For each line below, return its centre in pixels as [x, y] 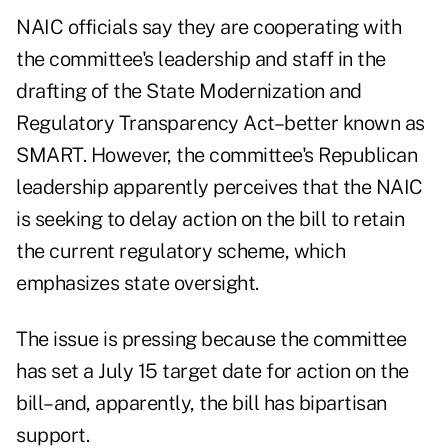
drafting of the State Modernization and [189, 91]
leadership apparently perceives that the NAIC [219, 187]
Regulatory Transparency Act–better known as [220, 123]
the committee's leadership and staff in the [201, 59]
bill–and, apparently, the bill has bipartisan [201, 403]
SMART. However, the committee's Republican [216, 155]
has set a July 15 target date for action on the [212, 371]
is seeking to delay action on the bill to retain [210, 219]
